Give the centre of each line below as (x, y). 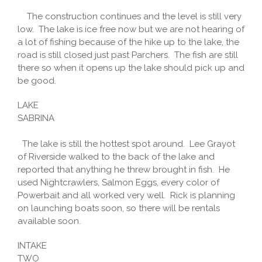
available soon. (49, 221)
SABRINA (131, 118)
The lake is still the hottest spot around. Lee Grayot (126, 144)
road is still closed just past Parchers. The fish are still (128, 55)
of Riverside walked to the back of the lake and (116, 156)
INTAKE (32, 245)
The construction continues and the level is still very (130, 16)
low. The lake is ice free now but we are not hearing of (131, 29)
